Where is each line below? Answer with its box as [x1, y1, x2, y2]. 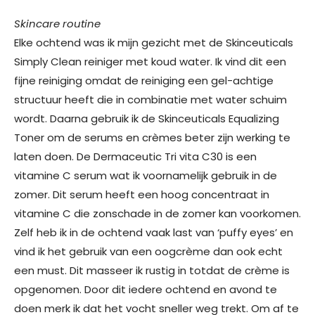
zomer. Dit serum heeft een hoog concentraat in [14, 187, 269, 202]
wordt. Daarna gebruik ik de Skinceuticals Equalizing [14, 111, 279, 127]
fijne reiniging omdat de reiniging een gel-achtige [14, 73, 274, 89]
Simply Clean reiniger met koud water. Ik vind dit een [14, 54, 286, 70]
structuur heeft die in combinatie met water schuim [14, 92, 287, 108]
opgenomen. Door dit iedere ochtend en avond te [14, 282, 277, 297]
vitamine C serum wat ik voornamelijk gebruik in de [14, 168, 277, 184]
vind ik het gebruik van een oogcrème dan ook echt [14, 244, 283, 259]
